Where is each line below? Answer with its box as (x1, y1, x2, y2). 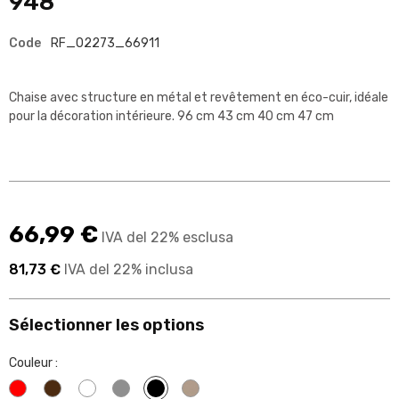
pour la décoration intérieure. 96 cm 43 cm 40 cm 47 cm (9, 108, 334, 124)
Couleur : (9, 354, 58, 370)
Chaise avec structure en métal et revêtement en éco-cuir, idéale (9, 89, 388, 105)
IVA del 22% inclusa (61, 260, 193, 278)
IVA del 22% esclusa (98, 228, 233, 246)
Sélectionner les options (9, 314, 204, 335)
